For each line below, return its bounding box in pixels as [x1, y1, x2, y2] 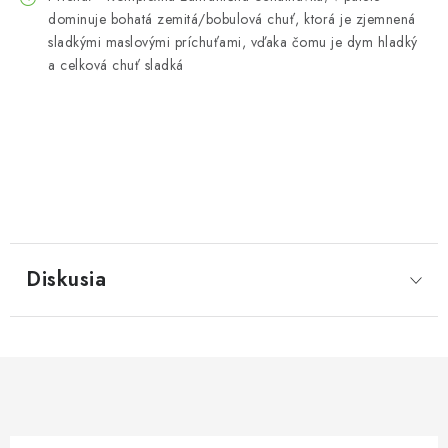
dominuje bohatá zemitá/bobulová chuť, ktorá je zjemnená [48, 9, 416, 29]
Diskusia [26, 265, 106, 294]
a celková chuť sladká [48, 55, 184, 75]
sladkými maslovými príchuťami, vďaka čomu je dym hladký [48, 32, 418, 52]
